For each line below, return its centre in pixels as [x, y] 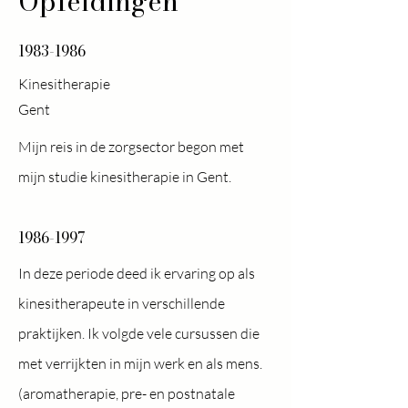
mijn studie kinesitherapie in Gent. [125, 177]
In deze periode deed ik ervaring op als [137, 273]
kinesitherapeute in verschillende [122, 303]
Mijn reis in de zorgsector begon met [131, 147]
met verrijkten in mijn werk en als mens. [140, 363]
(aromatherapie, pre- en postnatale [127, 393]
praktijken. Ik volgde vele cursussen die [139, 333]
